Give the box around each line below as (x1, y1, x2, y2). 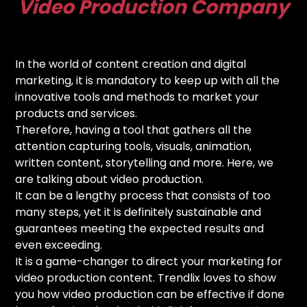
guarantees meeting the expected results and (15, 220, 265, 236)
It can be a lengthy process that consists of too (15, 187, 271, 204)
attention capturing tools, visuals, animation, (15, 138, 252, 154)
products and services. (15, 105, 138, 121)
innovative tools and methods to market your (15, 88, 260, 105)
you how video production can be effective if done (15, 286, 285, 302)
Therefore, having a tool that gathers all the (15, 121, 252, 138)
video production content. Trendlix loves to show (15, 269, 277, 286)
